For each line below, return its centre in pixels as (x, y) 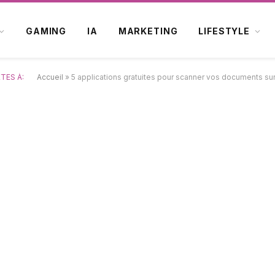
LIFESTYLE (224, 31)
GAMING (46, 31)
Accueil (50, 77)
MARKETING (148, 31)
